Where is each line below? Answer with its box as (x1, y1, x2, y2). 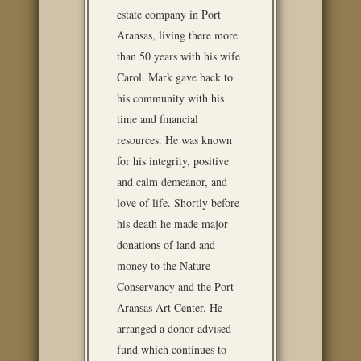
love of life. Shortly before (117, 195, 239, 210)
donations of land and (117, 237, 215, 252)
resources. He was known (117, 132, 232, 147)
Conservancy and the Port (117, 279, 234, 294)
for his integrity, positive (117, 153, 229, 168)
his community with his (117, 90, 224, 106)
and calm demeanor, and (117, 174, 227, 189)
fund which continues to (117, 342, 226, 357)
